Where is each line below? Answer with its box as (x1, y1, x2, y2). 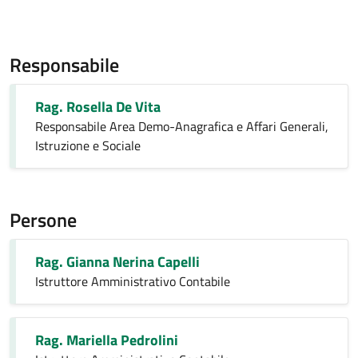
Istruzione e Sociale (35, 136, 141, 155)
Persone (10, 205, 77, 234)
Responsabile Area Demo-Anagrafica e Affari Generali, (35, 117, 328, 136)
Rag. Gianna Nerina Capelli (35, 251, 200, 272)
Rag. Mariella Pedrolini (35, 329, 178, 351)
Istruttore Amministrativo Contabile (35, 272, 230, 291)
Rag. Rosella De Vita (35, 96, 161, 117)
